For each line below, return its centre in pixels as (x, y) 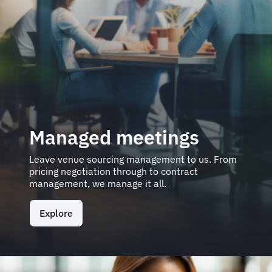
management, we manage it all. (98, 183)
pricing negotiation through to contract (114, 171)
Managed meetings (114, 137)
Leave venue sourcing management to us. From (133, 159)
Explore (56, 213)
